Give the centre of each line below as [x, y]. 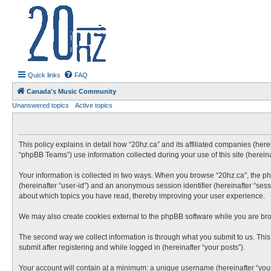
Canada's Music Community [71, 91]
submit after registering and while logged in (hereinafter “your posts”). [132, 247]
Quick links [44, 75]
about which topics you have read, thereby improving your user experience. [142, 196]
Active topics [94, 105]
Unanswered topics [41, 105]
